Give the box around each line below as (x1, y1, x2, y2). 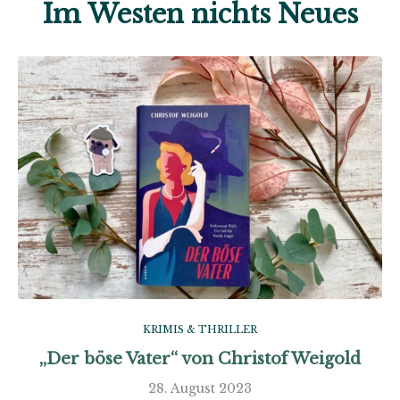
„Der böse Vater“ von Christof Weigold (39, 349, 361, 369)
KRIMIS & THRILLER (143, 323, 257, 336)
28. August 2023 (148, 380, 252, 396)
